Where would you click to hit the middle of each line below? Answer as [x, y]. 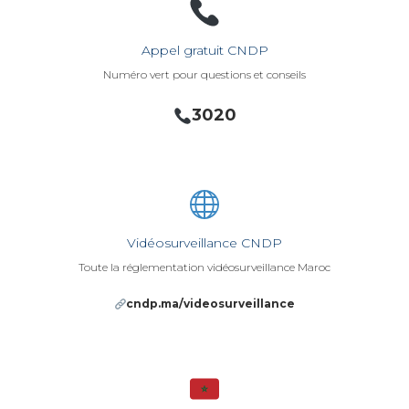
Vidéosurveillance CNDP [204, 243]
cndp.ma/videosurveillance [211, 304]
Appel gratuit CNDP [204, 51]
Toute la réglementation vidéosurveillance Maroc [204, 267]
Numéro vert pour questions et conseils [204, 75]
